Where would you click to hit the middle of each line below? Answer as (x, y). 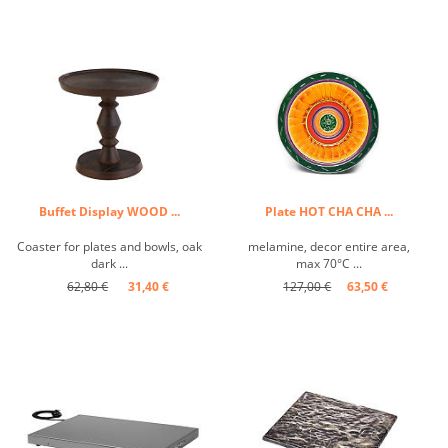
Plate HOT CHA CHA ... (329, 211)
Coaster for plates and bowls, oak (110, 246)
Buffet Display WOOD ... (110, 211)
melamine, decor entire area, (329, 246)
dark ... (110, 263)
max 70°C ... (329, 263)
